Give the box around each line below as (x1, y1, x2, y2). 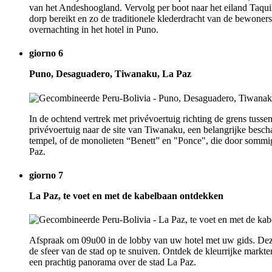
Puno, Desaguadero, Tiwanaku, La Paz (29, 69, 191, 80)
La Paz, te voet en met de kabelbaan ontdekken (29, 190, 223, 201)
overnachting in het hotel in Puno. (29, 24, 158, 35)
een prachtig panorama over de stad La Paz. (29, 257, 196, 268)
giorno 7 (29, 169, 63, 180)
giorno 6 (29, 48, 63, 59)
